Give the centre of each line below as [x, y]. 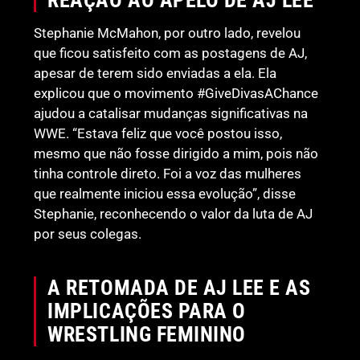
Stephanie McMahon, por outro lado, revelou [168, 33]
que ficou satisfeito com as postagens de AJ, [171, 53]
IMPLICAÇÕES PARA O [147, 311]
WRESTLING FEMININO [147, 334]
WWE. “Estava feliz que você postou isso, [158, 133]
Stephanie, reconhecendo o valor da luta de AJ [174, 213]
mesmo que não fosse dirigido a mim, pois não [176, 153]
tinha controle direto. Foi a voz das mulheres [168, 173]
